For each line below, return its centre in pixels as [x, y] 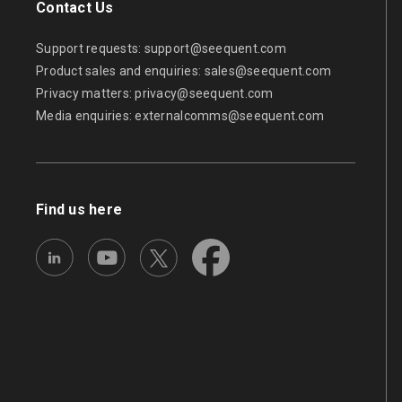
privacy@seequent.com [204, 94]
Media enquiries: [86, 116]
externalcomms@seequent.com [230, 116]
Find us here [79, 210]
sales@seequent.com [268, 71]
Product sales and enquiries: [120, 71]
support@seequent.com [215, 49]
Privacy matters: [86, 94]
